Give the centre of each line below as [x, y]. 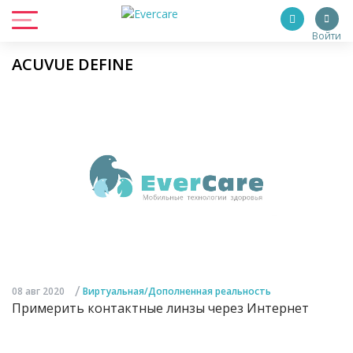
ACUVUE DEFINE [72, 64]
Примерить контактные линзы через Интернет [160, 308]
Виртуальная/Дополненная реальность [177, 292]
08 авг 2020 [38, 292]
